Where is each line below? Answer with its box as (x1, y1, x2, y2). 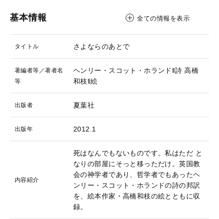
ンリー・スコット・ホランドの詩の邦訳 (73, 181, 200, 189)
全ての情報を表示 (137, 15, 190, 22)
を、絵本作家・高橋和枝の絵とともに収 (73, 192, 200, 200)
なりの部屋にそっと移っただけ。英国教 (73, 160, 200, 168)
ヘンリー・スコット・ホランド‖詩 (73, 66, 182, 74)
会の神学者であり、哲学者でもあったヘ (73, 171, 200, 178)
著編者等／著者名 (15, 67, 64, 74)
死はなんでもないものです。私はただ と (73, 149, 202, 157)
